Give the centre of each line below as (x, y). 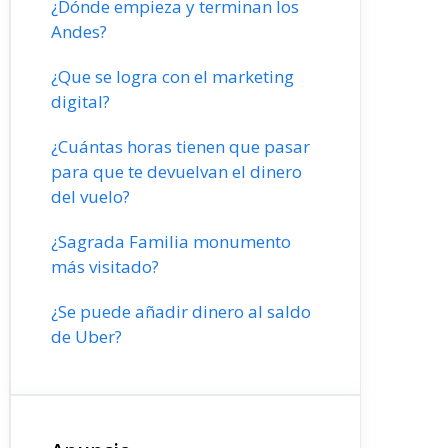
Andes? (79, 31)
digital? (80, 101)
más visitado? (105, 266)
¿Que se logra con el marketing (172, 76)
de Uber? (86, 336)
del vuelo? (90, 196)
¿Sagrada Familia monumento (171, 241)
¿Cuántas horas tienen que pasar (180, 146)
